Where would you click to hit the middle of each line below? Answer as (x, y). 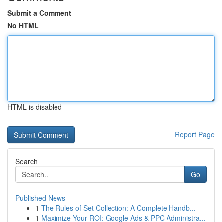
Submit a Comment (39, 13)
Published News (40, 198)
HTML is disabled (35, 107)
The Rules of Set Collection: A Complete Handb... (118, 208)
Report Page (195, 134)
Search (27, 161)
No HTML (23, 25)
